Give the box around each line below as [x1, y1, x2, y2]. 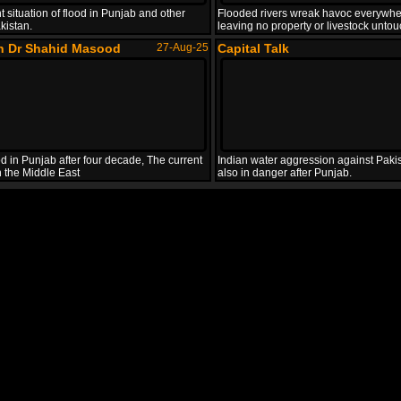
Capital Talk [218, 41, 289, 55]
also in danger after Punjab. [218, 166, 352, 179]
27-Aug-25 [157, 41, 209, 54]
